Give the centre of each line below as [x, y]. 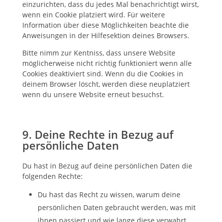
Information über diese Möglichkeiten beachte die [105, 25]
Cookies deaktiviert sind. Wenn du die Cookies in [103, 74]
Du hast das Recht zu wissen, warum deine [109, 194]
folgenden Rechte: [52, 176]
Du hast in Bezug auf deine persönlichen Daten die [107, 166]
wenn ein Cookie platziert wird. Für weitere [93, 15]
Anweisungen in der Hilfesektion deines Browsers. [106, 35]
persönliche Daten [70, 145]
